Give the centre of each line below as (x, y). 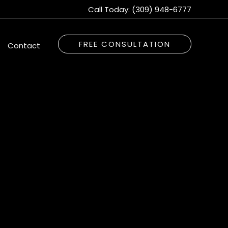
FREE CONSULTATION (125, 44)
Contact (24, 46)
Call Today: (110, 9)
